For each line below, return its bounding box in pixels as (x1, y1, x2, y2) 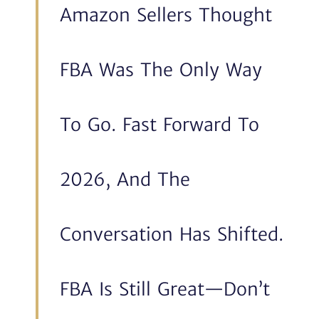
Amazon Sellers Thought (60, 4, 272, 26)
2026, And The (60, 168, 190, 191)
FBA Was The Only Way (60, 58, 262, 81)
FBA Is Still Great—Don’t (60, 278, 270, 300)
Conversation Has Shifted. (60, 223, 283, 246)
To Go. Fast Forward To (60, 113, 259, 136)
